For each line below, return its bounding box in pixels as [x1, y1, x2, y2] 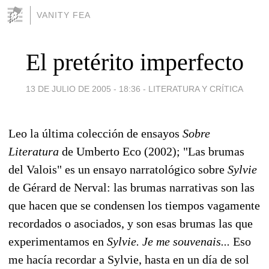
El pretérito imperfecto [25, 48, 244, 76]
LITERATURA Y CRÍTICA [148, 83, 243, 94]
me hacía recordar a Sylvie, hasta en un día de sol [8, 252, 249, 266]
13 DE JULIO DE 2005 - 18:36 [26, 83, 141, 94]
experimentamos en [8, 234, 107, 248]
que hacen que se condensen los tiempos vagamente [8, 198, 260, 212]
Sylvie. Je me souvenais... [107, 234, 230, 248]
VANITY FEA [37, 10, 91, 20]
